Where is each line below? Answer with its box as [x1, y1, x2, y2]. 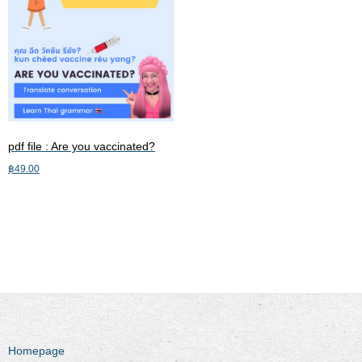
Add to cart [8, 195, 64, 208]
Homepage [8, 344, 65, 358]
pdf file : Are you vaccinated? [8, 139, 155, 153]
